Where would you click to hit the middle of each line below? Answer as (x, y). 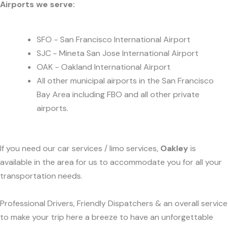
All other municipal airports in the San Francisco (125, 80)
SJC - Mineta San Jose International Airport (118, 53)
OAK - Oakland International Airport (104, 67)
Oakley (174, 149)
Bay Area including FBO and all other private (118, 94)
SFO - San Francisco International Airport (113, 39)
